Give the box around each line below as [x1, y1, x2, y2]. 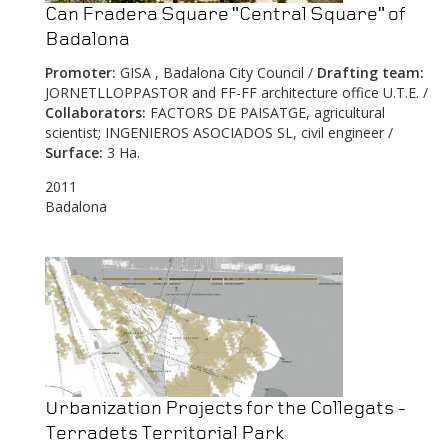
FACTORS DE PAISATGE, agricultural [146, 103, 385, 123]
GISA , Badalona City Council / [116, 63, 313, 83]
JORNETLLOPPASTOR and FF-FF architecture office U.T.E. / [45, 83, 428, 103]
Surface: [45, 143, 103, 163]
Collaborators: [45, 103, 146, 123]
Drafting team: [313, 63, 424, 83]
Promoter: [45, 63, 116, 83]
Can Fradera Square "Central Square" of [45, 4, 406, 27]
